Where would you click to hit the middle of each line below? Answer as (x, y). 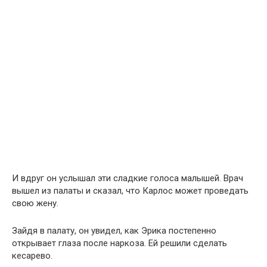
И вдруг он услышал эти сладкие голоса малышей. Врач (128, 178)
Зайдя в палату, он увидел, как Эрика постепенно (114, 231)
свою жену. (35, 203)
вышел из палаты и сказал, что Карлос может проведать (130, 191)
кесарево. (32, 256)
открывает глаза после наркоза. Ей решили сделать (119, 243)
